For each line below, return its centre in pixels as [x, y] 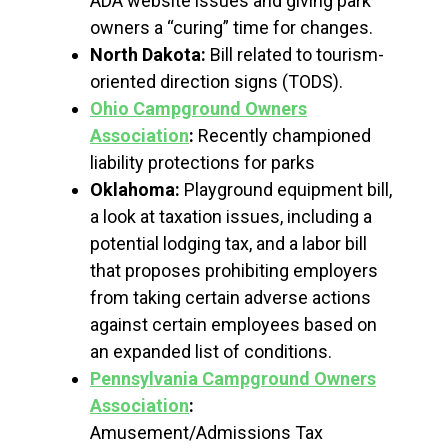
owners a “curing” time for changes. [231, 27]
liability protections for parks [202, 162]
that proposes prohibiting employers [234, 270]
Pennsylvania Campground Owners [233, 378]
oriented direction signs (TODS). [216, 81]
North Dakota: [148, 54]
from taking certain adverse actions [230, 297]
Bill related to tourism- [295, 54]
